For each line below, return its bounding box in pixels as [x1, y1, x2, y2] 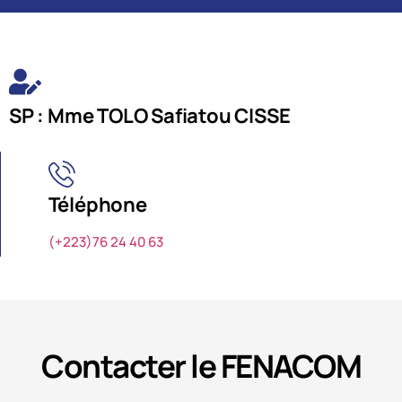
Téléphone [48, 190, 147, 218]
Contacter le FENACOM [41, 344, 361, 388]
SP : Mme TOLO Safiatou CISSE [9, 101, 291, 129]
